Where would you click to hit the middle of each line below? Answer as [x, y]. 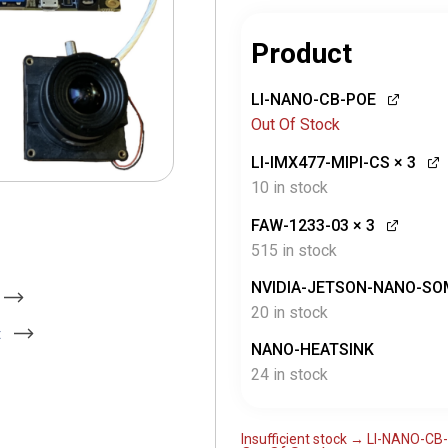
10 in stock [289, 187]
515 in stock [293, 250]
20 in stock [289, 312]
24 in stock [289, 374]
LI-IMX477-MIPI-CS [320, 162]
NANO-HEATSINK [312, 349]
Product [301, 53]
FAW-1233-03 [299, 225]
